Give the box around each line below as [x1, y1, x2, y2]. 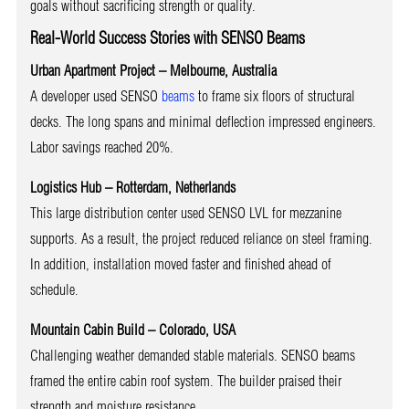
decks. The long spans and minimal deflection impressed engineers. [29, 111, 376, 131]
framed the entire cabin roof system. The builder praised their [29, 371, 341, 390]
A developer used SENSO [29, 86, 162, 105]
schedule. [29, 279, 79, 299]
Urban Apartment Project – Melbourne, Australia [29, 60, 277, 79]
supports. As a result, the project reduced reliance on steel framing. [29, 228, 372, 247]
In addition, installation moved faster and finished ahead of [29, 254, 331, 273]
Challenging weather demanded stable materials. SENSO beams [29, 345, 355, 364]
